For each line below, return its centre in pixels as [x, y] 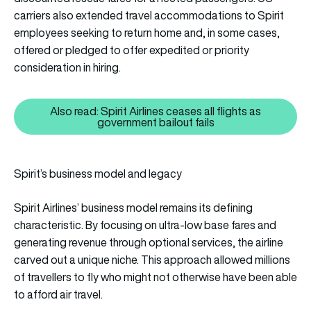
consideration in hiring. [67, 68]
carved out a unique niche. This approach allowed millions [152, 260]
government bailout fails [155, 123]
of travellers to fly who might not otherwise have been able [155, 277]
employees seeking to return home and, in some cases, [147, 33]
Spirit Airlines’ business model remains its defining [133, 208]
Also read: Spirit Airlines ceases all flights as [155, 111]
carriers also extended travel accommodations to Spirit [149, 16]
